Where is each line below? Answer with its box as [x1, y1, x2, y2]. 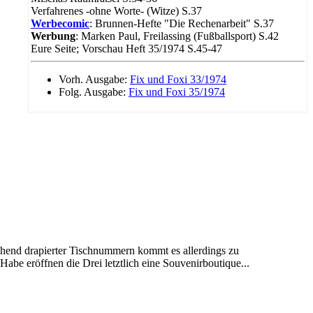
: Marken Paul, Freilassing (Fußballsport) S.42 [75, 29, 279, 42]
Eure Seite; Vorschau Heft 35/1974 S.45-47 [31, 42, 222, 54]
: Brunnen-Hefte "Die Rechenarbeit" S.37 [89, 17, 274, 29]
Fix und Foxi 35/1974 [129, 85, 225, 98]
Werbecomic [31, 17, 89, 29]
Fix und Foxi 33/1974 [130, 73, 226, 85]
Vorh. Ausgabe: [59, 73, 130, 85]
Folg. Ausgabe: [59, 85, 129, 98]
